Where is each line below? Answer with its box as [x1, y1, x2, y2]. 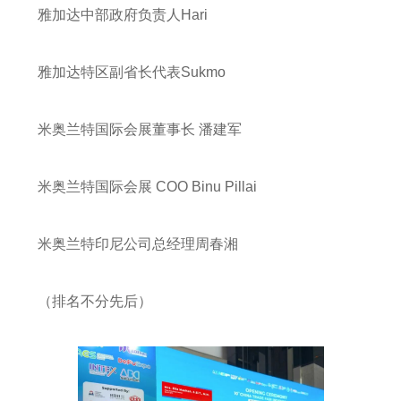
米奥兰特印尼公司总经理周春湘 [38, 236, 238, 252]
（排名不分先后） [38, 294, 152, 310]
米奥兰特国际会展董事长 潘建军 [38, 122, 242, 138]
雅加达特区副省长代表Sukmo [38, 64, 226, 81]
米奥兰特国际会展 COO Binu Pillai [38, 179, 257, 195]
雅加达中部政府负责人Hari [38, 7, 208, 23]
